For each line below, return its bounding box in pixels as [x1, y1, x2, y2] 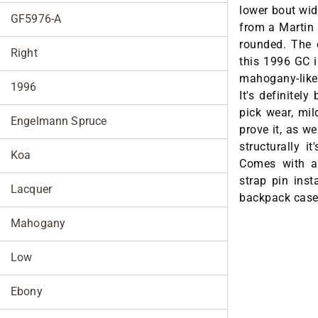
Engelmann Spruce [11, 114, 107, 128]
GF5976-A [11, 11, 62, 26]
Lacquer [11, 182, 53, 196]
